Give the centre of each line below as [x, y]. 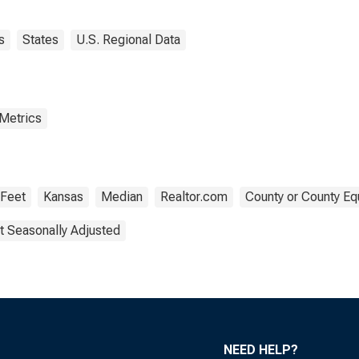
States [40, 40]
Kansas [63, 197]
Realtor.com [194, 197]
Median [122, 197]
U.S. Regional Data [128, 40]
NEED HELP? [261, 350]
